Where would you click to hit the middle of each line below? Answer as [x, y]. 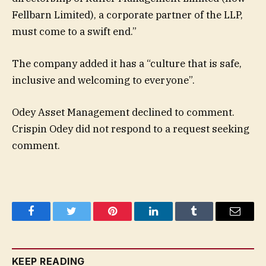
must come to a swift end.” [74, 31]
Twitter [86, 220]
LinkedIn [172, 220]
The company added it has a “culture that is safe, [127, 64]
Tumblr [209, 220]
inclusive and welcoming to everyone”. [103, 80]
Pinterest [131, 220]
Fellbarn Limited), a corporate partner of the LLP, [127, 15]
